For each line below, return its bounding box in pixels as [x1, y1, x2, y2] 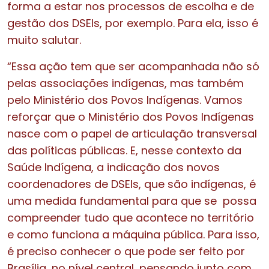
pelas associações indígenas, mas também [7, 75, 244, 91]
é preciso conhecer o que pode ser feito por [7, 243, 245, 259]
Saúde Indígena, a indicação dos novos [7, 159, 220, 175]
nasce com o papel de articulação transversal [7, 125, 257, 141]
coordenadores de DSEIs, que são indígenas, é [7, 176, 256, 192]
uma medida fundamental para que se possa [7, 193, 256, 208]
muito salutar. [7, 32, 81, 47]
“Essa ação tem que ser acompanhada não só [7, 58, 259, 74]
